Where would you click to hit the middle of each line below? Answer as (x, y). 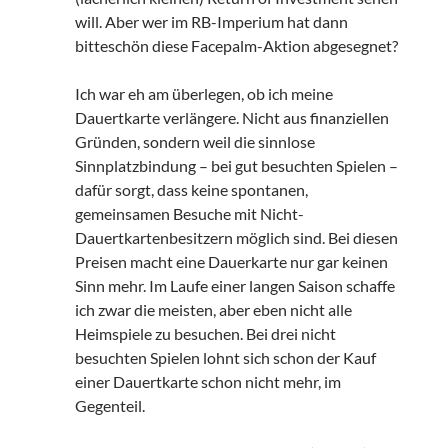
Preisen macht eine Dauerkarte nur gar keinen (231, 262)
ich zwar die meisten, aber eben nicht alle (213, 310)
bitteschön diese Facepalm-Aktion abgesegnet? (236, 46)
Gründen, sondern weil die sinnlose (194, 142)
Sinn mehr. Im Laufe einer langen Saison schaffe (234, 286)
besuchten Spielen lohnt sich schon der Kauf (225, 358)
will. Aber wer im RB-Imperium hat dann (211, 22)
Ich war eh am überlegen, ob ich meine (203, 94)
